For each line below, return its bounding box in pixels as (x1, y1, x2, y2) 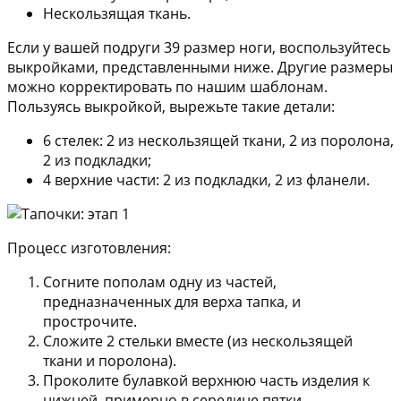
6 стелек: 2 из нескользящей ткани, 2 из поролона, (43, 130, 394, 150)
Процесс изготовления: (7, 237, 171, 258)
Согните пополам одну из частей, (43, 271, 277, 292)
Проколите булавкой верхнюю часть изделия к (43, 370, 370, 390)
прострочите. (43, 311, 137, 331)
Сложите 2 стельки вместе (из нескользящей (43, 330, 353, 351)
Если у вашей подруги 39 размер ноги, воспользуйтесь (7, 37, 390, 57)
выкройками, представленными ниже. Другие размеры (7, 56, 393, 77)
